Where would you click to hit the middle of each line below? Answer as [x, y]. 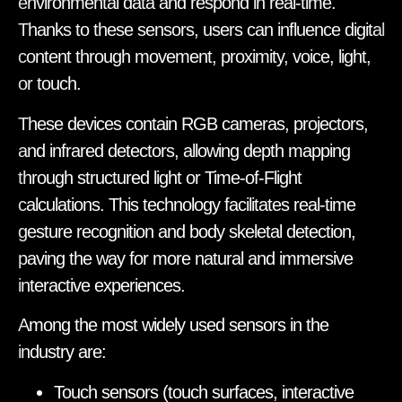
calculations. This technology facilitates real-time [187, 204]
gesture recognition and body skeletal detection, [187, 231]
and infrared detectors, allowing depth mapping [184, 150]
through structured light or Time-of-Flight [160, 177]
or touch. [49, 84]
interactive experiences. [101, 285]
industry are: [62, 352]
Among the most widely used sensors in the [173, 325]
